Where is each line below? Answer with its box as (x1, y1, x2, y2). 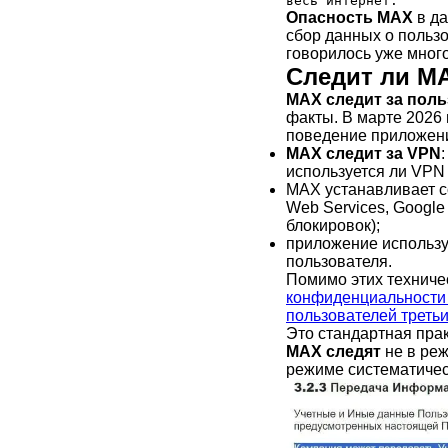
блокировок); (286, 216, 380, 234)
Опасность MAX (286, 8, 413, 26)
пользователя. (286, 252, 392, 270)
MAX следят (286, 342, 381, 360)
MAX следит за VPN (286, 144, 441, 162)
